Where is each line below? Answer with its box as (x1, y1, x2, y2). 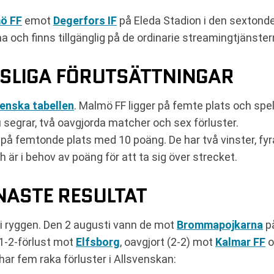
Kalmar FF (215, 235, 265, 249)
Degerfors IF (53, 14, 117, 28)
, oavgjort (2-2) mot (120, 235, 215, 249)
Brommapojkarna (177, 218, 263, 232)
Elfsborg (76, 235, 120, 249)
